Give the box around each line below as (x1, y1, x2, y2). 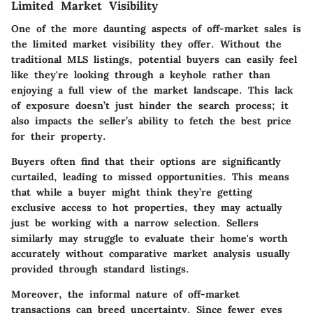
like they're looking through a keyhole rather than (11, 68, 270, 81)
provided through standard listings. (11, 262, 189, 275)
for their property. (11, 129, 106, 143)
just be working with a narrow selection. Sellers (11, 216, 259, 229)
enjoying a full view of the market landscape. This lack (11, 83, 293, 96)
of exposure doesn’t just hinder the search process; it (11, 99, 289, 112)
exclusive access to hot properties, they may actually (11, 201, 282, 214)
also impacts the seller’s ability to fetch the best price (11, 114, 291, 127)
